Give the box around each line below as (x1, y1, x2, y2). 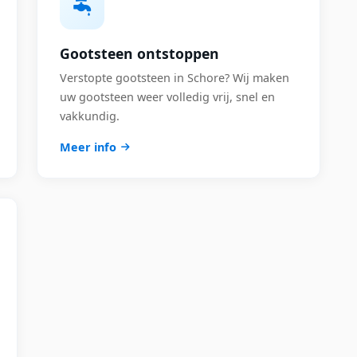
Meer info (60, 139, 116, 155)
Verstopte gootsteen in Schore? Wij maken (60, 70, 289, 85)
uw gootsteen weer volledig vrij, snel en (60, 89, 275, 104)
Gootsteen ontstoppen (60, 44, 219, 63)
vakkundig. (60, 108, 120, 124)
